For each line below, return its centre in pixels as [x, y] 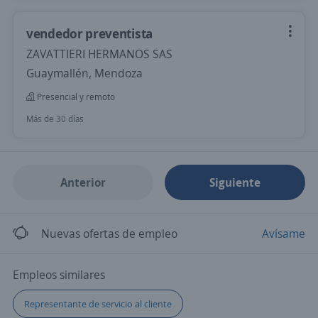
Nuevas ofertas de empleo [109, 234]
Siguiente [235, 182]
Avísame [284, 234]
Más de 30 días [55, 119]
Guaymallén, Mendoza [84, 73]
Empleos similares [59, 275]
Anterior [83, 182]
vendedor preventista [89, 33]
